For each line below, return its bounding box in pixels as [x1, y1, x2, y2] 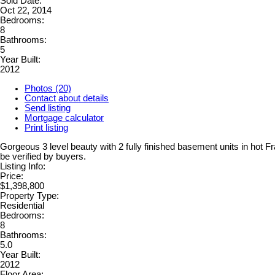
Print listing [25, 123, 68, 133]
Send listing [25, 103, 71, 114]
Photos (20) [25, 83, 71, 94]
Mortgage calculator [25, 113, 104, 123]
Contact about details [25, 93, 109, 104]
